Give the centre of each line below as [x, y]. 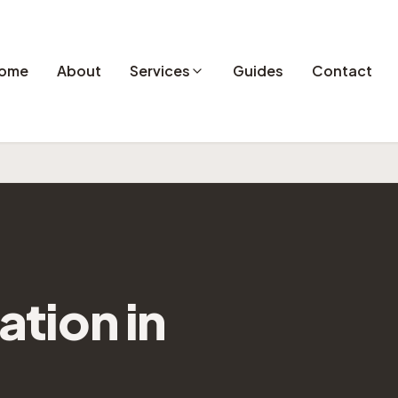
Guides [259, 71]
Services [160, 71]
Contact [342, 71]
